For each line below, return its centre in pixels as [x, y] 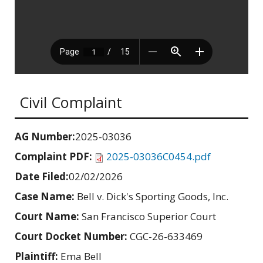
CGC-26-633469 [166, 237]
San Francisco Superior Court [149, 217]
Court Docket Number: [72, 237]
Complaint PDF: [55, 157]
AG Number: [45, 137]
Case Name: [46, 197]
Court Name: [48, 217]
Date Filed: [42, 177]
